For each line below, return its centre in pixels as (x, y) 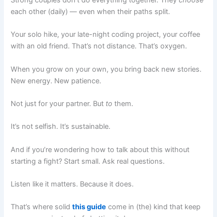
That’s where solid (42, 207)
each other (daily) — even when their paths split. (91, 11)
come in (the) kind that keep (154, 207)
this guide (89, 207)
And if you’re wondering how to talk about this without (100, 149)
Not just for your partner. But (58, 104)
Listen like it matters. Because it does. (72, 184)
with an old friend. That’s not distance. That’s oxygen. (99, 46)
